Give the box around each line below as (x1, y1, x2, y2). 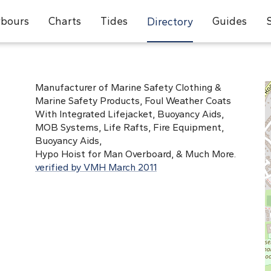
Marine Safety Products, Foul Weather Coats (35, 95, 231, 106)
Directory (146, 15, 193, 28)
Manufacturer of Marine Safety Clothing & (35, 82, 221, 93)
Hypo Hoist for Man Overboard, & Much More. (35, 148, 236, 160)
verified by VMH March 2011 (35, 162, 157, 173)
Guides (212, 15, 247, 27)
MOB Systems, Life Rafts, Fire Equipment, (35, 122, 224, 133)
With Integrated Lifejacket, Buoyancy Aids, (35, 108, 224, 120)
